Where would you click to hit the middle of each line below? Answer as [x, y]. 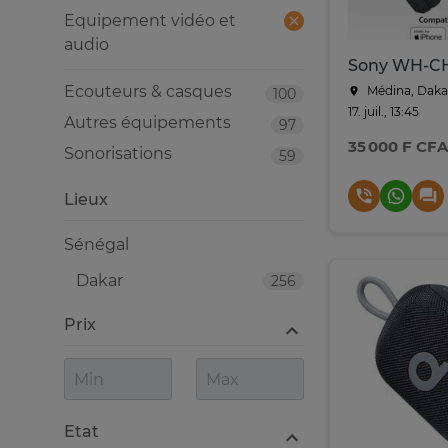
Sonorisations [118, 153]
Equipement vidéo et [150, 20]
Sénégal [96, 244]
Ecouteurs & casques [148, 91]
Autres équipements [147, 122]
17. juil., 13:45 [383, 111]
